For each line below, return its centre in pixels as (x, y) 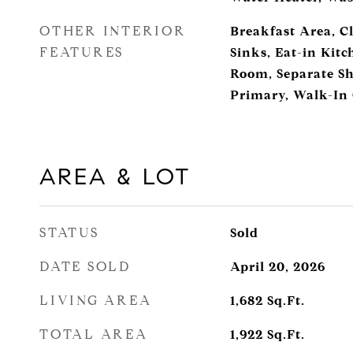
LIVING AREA (96, 301)
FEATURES (82, 52)
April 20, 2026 (277, 267)
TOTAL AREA (94, 334)
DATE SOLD (85, 267)
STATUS (69, 233)
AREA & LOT (115, 176)
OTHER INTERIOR (113, 31)
